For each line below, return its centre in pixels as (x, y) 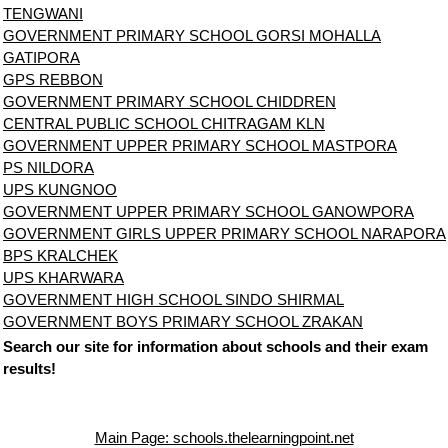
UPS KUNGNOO (60, 190)
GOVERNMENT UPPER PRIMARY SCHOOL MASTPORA (200, 146)
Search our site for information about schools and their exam (215, 347)
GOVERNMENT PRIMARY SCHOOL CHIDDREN (169, 102)
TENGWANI (43, 14)
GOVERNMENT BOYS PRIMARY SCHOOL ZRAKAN (183, 322)
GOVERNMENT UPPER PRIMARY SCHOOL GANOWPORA (208, 212)
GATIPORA (41, 58)
